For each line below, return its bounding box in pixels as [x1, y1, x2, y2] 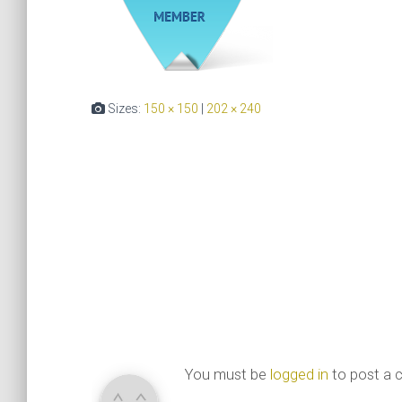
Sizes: [105, 101, 144, 117]
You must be [185, 365, 270, 384]
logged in [270, 365, 328, 384]
